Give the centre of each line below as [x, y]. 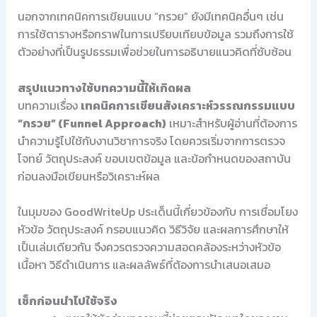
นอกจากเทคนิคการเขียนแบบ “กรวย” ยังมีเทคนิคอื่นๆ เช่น [150, 16]
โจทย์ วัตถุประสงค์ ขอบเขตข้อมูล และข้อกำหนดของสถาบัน [154, 158]
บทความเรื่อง [49, 105]
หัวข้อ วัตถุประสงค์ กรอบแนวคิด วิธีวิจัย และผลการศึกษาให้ [153, 230]
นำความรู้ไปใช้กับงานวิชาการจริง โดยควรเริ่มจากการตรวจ [151, 140]
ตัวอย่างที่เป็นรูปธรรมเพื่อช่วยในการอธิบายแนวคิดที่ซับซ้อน [154, 51]
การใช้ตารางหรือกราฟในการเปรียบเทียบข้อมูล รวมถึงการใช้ [155, 34]
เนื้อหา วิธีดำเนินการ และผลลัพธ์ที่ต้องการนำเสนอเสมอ [144, 265]
